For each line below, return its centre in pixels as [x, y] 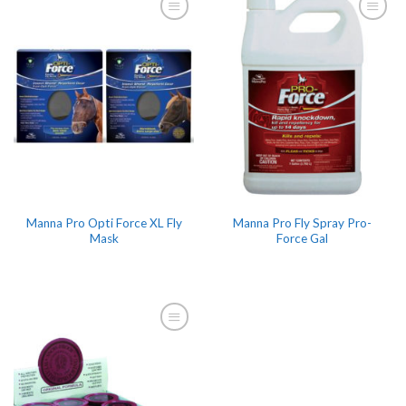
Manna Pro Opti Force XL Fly [104, 222]
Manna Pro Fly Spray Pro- [302, 222]
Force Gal [302, 238]
